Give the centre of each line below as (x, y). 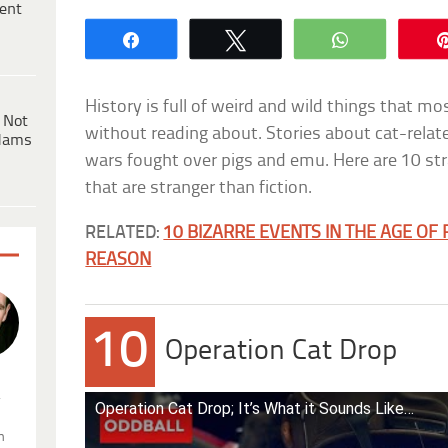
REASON (118, 260)
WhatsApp (405, 38)
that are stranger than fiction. (199, 188)
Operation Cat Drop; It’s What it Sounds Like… (255, 408)
